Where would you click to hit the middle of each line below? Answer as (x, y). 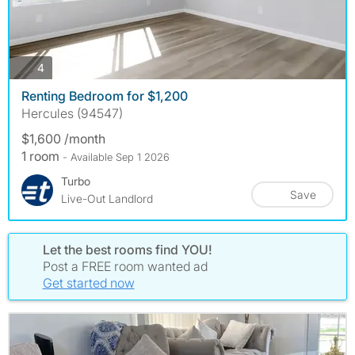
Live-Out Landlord (107, 199)
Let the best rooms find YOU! (127, 250)
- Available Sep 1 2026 (116, 157)
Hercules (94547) (72, 114)
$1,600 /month (63, 139)
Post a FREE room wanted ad (125, 267)
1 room (42, 157)
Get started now (88, 283)
